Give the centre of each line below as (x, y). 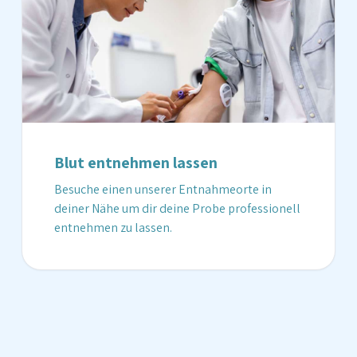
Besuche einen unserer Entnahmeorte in (163, 189)
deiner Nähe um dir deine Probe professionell (177, 208)
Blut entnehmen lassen (135, 163)
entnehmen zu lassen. (113, 228)
